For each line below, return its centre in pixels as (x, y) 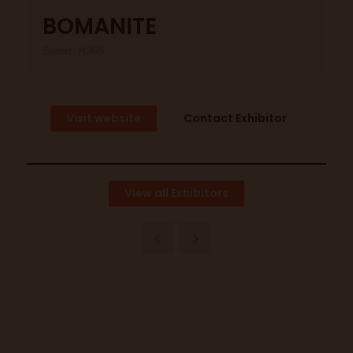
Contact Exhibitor (235, 118)
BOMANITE (99, 26)
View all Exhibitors (176, 193)
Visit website (103, 118)
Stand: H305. (75, 50)
